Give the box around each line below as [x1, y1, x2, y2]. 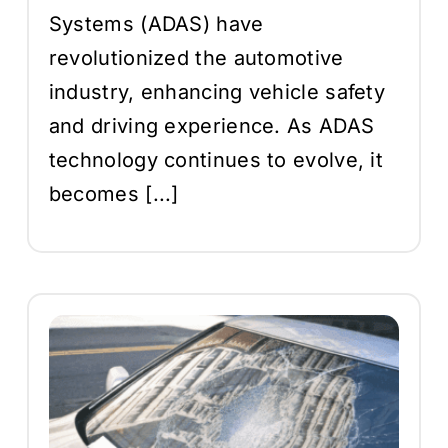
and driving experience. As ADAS [48, 113, 375, 138]
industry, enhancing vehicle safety [48, 79, 386, 104]
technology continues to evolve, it [48, 147, 384, 172]
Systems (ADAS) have [48, 11, 264, 36]
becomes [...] [48, 181, 179, 206]
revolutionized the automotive [48, 45, 344, 70]
